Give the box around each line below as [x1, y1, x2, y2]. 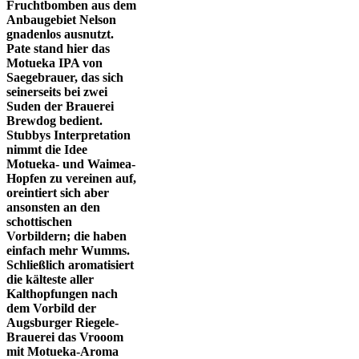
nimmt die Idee [6, 143, 87, 156]
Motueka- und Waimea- [6, 157, 135, 171]
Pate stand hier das [6, 42, 110, 55]
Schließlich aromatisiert [6, 258, 134, 272]
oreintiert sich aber [6, 186, 109, 200]
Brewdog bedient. [6, 114, 103, 127]
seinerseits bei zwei [6, 85, 107, 99]
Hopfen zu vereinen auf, [6, 171, 136, 185]
